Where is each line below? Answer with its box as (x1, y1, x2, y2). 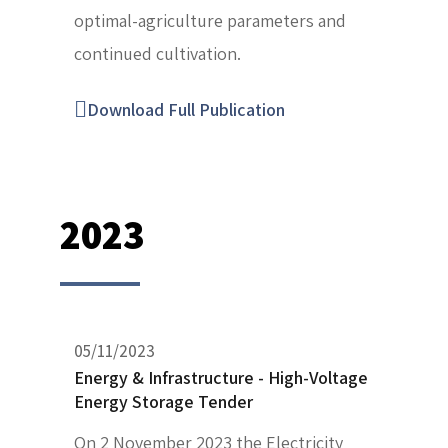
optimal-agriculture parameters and (74, 9, 346, 33)
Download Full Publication (87, 98, 285, 122)
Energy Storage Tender (74, 390, 253, 414)
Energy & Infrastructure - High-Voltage (74, 366, 368, 390)
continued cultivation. (74, 42, 241, 66)
